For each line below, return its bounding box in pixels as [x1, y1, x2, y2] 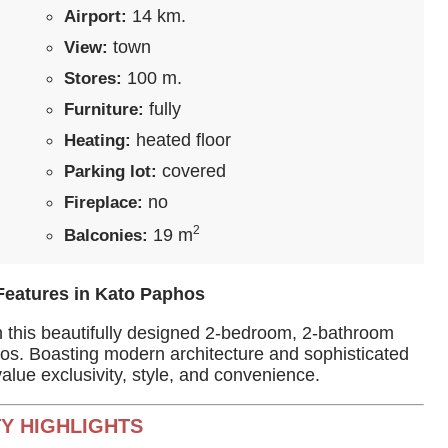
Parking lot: [64, 162, 157, 181]
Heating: [64, 131, 131, 150]
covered [157, 161, 226, 181]
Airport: [64, 7, 127, 26]
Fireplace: [64, 193, 143, 212]
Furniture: [64, 100, 144, 119]
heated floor [131, 130, 231, 150]
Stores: [64, 69, 122, 88]
